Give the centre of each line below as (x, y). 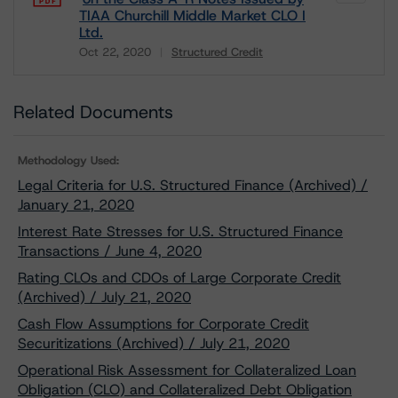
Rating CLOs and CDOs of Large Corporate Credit (179, 278)
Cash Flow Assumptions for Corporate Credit (163, 324)
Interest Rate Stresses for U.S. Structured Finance (180, 231)
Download (110, 64)
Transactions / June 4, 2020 (110, 251)
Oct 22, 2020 (115, 52)
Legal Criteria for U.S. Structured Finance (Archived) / (193, 185)
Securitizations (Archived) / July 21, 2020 (154, 343)
